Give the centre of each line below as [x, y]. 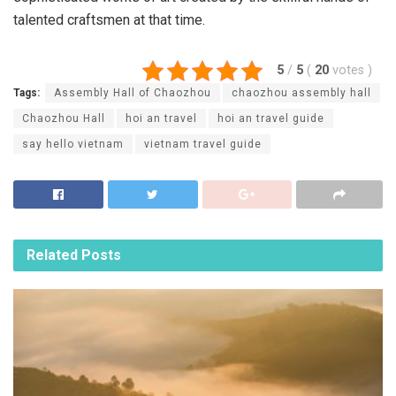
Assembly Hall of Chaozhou [133, 93]
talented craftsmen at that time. [109, 20]
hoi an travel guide [271, 119]
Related [52, 255]
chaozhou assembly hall [301, 93]
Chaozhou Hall [64, 119]
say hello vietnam [73, 145]
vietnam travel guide [203, 145]
